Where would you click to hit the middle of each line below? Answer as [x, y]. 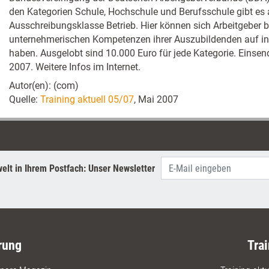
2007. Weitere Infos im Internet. [75, 67]
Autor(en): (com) [44, 86]
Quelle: [25, 99]
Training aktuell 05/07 [87, 99]
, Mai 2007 [156, 99]
